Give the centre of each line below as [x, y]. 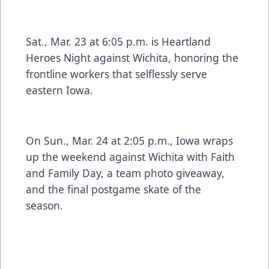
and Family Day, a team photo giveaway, [125, 173]
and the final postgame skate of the [113, 189]
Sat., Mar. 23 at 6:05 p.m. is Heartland [118, 42]
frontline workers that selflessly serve [116, 74]
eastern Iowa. [61, 90]
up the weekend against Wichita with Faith [130, 157]
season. [46, 206]
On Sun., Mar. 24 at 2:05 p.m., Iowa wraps [129, 141]
